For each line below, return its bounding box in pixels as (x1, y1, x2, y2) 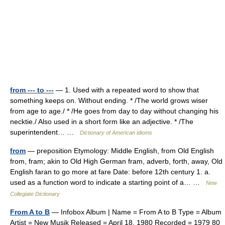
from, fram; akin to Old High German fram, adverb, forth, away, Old (10, 157, 222, 165)
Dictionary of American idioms (80, 130, 152, 136)
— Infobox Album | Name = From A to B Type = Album (50, 208, 221, 216)
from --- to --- (10, 86, 54, 94)
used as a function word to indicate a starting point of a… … (10, 178, 206, 186)
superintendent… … (10, 128, 80, 136)
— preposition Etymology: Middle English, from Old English (26, 147, 214, 155)
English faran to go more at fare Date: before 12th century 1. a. (10, 168, 210, 176)
